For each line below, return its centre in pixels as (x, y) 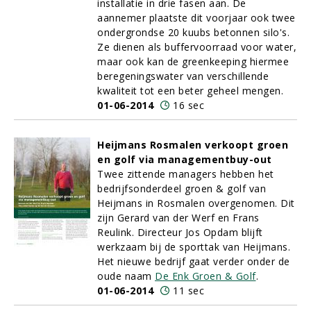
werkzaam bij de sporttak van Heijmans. (194, 247)
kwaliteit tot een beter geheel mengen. (190, 91)
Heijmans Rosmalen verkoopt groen (193, 145)
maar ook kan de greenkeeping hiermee (193, 61)
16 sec (188, 105)
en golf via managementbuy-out (185, 159)
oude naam (126, 276)
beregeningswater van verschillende (183, 76)
